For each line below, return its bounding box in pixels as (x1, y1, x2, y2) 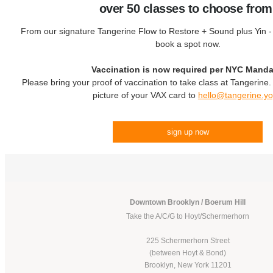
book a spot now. (155, 39, 221, 49)
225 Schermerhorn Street (146, 236, 230, 245)
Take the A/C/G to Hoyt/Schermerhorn (126, 212, 249, 221)
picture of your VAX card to (93, 90, 198, 100)
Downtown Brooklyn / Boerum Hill (130, 198, 246, 207)
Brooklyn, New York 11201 (144, 261, 232, 269)
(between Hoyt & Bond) (149, 249, 226, 257)
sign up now (166, 127, 209, 136)
